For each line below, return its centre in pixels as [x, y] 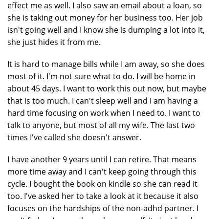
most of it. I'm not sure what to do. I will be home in [101, 76]
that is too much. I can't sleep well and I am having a [103, 101]
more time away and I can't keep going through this [102, 172]
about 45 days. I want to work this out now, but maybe [107, 88]
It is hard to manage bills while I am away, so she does [106, 64]
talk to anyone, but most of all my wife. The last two [101, 125]
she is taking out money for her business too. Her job [105, 18]
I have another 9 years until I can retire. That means [102, 159]
